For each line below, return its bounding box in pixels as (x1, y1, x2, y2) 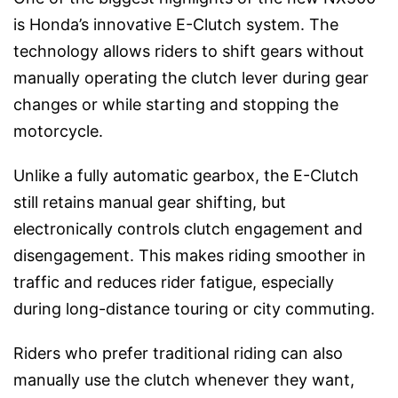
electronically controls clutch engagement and (13, 219, 362, 239)
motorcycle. (13, 122, 103, 141)
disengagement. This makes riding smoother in (13, 246, 366, 266)
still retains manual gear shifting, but (13, 193, 286, 212)
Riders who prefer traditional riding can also (13, 344, 343, 363)
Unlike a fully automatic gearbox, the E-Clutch (13, 166, 359, 186)
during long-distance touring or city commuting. (13, 299, 375, 319)
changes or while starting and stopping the (13, 95, 338, 115)
